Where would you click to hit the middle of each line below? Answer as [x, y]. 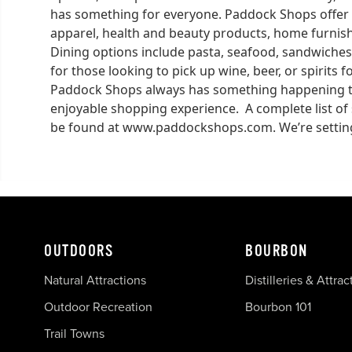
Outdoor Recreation [98, 306]
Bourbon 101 [278, 306]
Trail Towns [74, 333]
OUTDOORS [79, 251]
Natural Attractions [95, 280]
